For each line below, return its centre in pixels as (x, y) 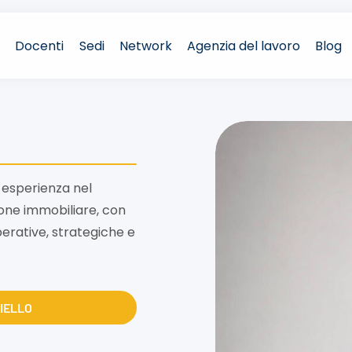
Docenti (40, 46)
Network (145, 46)
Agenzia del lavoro (244, 46)
